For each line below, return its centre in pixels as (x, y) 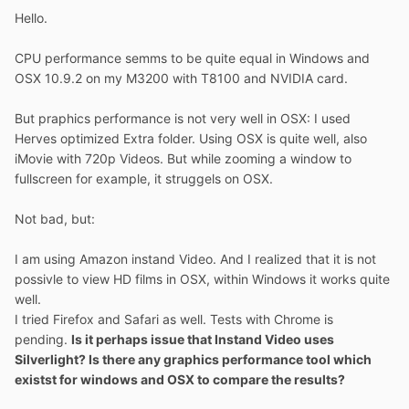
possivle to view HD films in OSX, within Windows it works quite (202, 279)
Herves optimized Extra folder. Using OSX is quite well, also (191, 139)
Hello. (33, 18)
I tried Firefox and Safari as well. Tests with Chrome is (174, 320)
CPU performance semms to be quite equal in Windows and (192, 58)
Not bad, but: (57, 219)
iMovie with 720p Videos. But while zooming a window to (183, 159)
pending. (43, 340)
